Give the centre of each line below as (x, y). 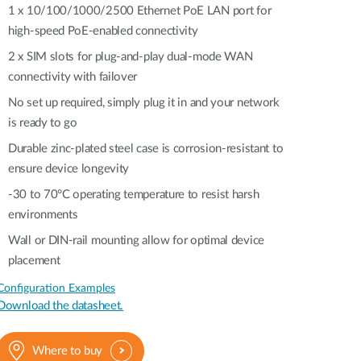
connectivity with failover (73, 77)
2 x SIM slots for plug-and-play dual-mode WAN (131, 57)
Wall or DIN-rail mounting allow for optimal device (137, 241)
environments (43, 215)
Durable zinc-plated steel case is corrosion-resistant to (146, 149)
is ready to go (43, 123)
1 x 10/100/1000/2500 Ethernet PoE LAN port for (140, 11)
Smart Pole (47, 24)
